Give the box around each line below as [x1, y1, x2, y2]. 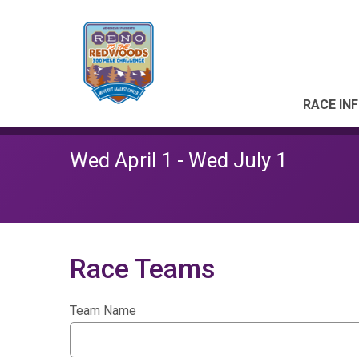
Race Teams [70, 253, 215, 284]
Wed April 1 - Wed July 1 [70, 148, 287, 172]
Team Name [70, 303, 136, 318]
